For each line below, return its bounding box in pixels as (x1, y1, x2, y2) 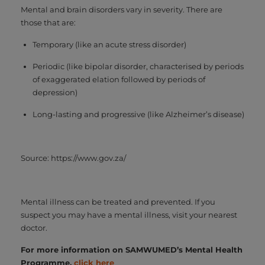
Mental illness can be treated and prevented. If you (21, 196, 215, 206)
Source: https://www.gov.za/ (21, 153, 126, 163)
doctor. (21, 222, 47, 232)
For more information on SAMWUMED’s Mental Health (21, 244, 243, 254)
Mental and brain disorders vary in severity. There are (21, 4, 222, 14)
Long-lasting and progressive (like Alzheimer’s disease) (33, 109, 244, 119)
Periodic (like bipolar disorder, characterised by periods (33, 61, 244, 71)
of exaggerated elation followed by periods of (33, 74, 205, 84)
